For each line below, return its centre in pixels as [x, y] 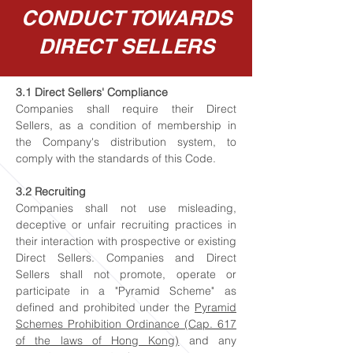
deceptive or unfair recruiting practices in [126, 225]
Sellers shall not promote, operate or [126, 274]
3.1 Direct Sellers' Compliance [92, 92]
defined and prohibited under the [105, 307]
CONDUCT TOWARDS [126, 18]
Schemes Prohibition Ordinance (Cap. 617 [126, 324]
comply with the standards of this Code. [116, 158]
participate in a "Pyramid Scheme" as [126, 291]
